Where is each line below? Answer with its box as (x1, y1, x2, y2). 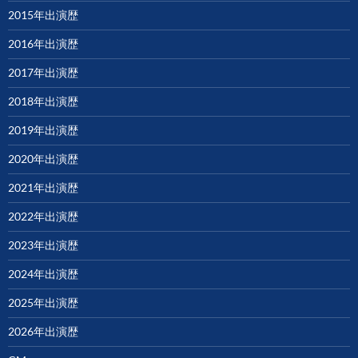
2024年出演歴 (8, 267, 78, 280)
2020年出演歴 (8, 152, 78, 165)
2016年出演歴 (8, 37, 78, 50)
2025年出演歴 (8, 296, 78, 309)
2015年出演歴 (8, 8, 78, 22)
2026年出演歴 (8, 324, 78, 338)
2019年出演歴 (8, 123, 78, 137)
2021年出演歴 (8, 181, 78, 194)
